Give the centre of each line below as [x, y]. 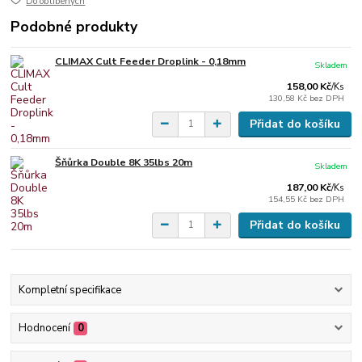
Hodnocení [44, 328]
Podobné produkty [74, 27]
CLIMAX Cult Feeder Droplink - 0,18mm [151, 62]
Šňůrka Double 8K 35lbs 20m [124, 162]
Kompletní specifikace [69, 290]
